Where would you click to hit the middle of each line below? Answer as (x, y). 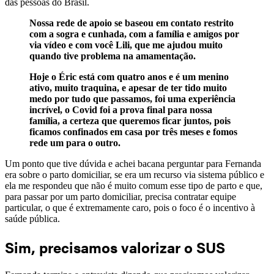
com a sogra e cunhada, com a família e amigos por (134, 34)
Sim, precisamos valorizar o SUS (115, 247)
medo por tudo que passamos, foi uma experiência (132, 99)
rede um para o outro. (75, 143)
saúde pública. (32, 219)
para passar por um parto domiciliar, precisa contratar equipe (120, 197)
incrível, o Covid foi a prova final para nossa (121, 110)
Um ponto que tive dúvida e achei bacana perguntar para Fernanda (133, 164)
